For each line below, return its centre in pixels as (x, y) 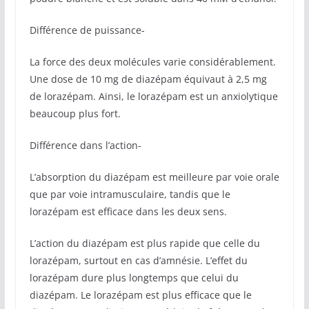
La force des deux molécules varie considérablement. (152, 62)
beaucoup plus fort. (75, 113)
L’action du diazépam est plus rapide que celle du (144, 243)
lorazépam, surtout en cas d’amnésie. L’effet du (138, 260)
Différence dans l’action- (85, 145)
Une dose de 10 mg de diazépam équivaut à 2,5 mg (148, 79)
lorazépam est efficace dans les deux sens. (128, 211)
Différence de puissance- (87, 30)
